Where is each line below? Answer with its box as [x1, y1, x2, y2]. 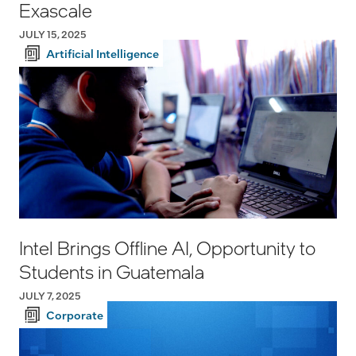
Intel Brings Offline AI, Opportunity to [19, 235, 315, 261]
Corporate [46, 308, 103, 323]
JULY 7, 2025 [19, 289, 81, 303]
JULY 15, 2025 [19, 28, 87, 41]
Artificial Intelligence [46, 46, 159, 61]
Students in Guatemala [19, 259, 204, 284]
